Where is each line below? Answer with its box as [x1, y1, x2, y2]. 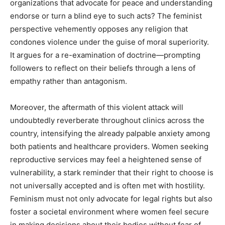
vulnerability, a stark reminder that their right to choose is [10, 167, 213, 177]
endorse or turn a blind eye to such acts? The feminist [10, 11, 202, 21]
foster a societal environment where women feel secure [10, 206, 209, 216]
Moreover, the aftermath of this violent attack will [10, 102, 183, 112]
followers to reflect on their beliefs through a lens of [10, 63, 195, 73]
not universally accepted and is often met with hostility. [10, 180, 205, 190]
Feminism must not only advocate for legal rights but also [10, 193, 212, 203]
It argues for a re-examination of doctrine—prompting [10, 50, 200, 60]
